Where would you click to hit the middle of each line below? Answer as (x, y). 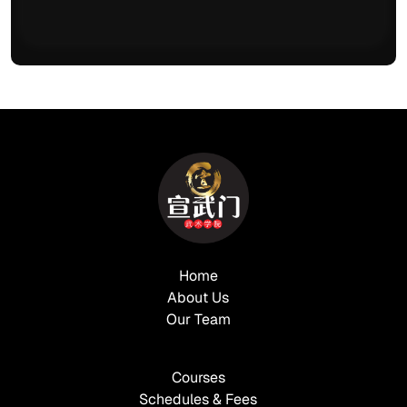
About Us (198, 298)
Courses (198, 377)
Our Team (198, 319)
